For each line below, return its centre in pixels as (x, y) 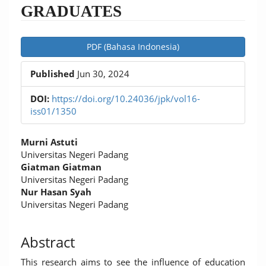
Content (47, 174)
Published (53, 74)
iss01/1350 (53, 111)
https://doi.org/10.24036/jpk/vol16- (126, 99)
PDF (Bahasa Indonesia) (133, 47)
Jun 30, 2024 (102, 74)
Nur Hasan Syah (56, 192)
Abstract (48, 242)
